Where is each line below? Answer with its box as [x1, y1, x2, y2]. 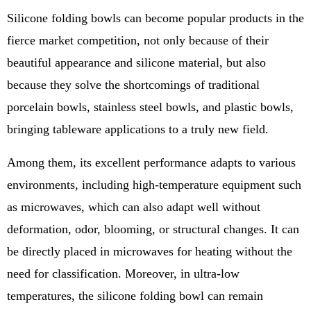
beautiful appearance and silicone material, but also [7, 56, 266, 69]
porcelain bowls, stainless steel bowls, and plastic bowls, [7, 100, 294, 114]
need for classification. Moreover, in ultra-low [7, 267, 239, 280]
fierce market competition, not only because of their [7, 33, 269, 47]
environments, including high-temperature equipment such [7, 178, 301, 192]
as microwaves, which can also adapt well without [7, 200, 260, 214]
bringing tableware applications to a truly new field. [7, 122, 269, 136]
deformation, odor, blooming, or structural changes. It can [7, 222, 299, 236]
